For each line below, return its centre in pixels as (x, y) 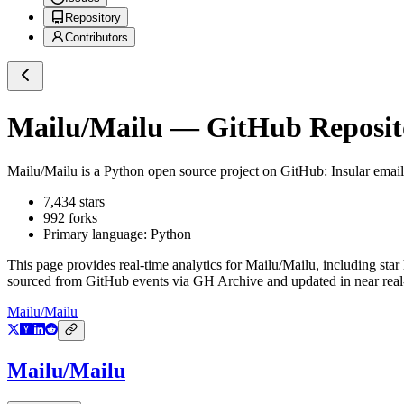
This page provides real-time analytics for (126, 265)
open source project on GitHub (234, 171)
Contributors (96, 38)
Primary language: (97, 234)
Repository (93, 18)
